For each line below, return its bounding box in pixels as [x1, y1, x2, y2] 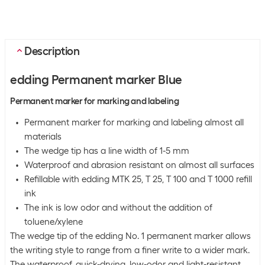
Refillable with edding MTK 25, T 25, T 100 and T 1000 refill [24, 173, 252, 185]
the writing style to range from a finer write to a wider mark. [10, 244, 250, 256]
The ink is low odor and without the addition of [24, 202, 212, 213]
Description [24, 44, 80, 58]
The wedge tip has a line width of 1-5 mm [24, 145, 189, 156]
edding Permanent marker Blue [10, 72, 182, 87]
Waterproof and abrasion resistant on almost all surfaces [24, 159, 254, 170]
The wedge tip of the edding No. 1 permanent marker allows [10, 230, 251, 241]
